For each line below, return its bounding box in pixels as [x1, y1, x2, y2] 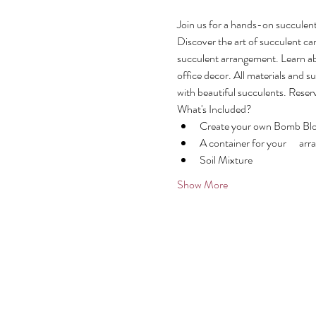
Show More [176, 176, 228, 193]
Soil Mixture [199, 152, 253, 168]
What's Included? [176, 101, 252, 117]
